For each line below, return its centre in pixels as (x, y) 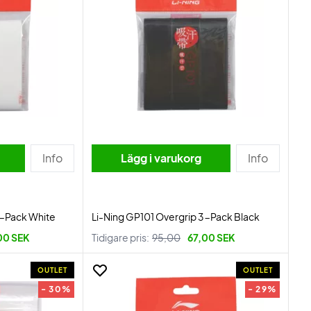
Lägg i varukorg (161, 158)
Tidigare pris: (120, 237)
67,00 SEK (211, 237)
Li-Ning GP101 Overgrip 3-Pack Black (176, 217)
